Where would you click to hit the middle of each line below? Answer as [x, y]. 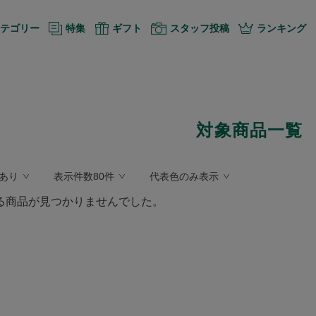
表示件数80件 [84, 176]
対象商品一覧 [250, 130]
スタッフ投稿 [199, 28]
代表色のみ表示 [184, 176]
